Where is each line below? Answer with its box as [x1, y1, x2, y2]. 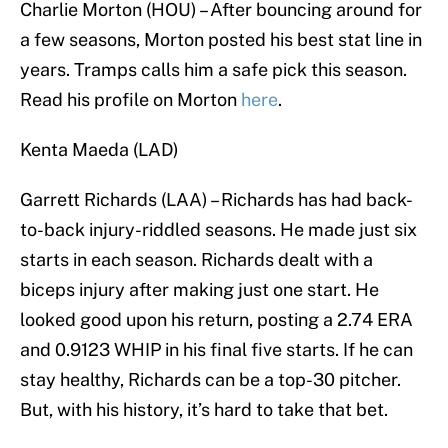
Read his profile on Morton [20, 89, 241, 111]
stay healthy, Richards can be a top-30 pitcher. [20, 369, 401, 391]
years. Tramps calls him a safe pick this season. [20, 59, 407, 81]
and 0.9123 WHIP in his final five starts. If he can [20, 339, 413, 361]
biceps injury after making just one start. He [20, 279, 379, 301]
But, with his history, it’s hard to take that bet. [20, 399, 388, 421]
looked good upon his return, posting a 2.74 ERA [20, 309, 413, 331]
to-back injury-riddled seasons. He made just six [20, 219, 417, 241]
